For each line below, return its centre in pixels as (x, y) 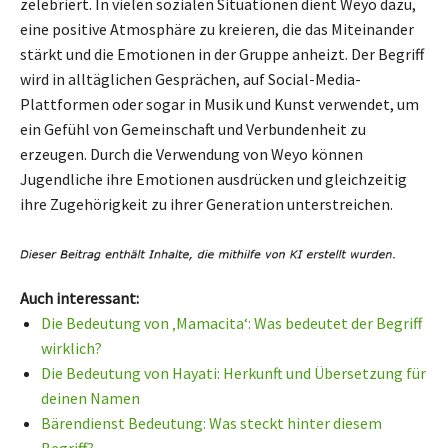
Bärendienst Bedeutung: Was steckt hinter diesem (211, 423)
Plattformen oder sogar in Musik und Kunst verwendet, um (219, 103)
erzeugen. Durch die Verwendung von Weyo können (191, 153)
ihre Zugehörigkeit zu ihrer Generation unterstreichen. (206, 203)
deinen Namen (90, 398)
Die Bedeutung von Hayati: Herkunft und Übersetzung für (233, 373)
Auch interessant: (79, 298)
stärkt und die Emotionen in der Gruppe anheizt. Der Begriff (222, 53)
